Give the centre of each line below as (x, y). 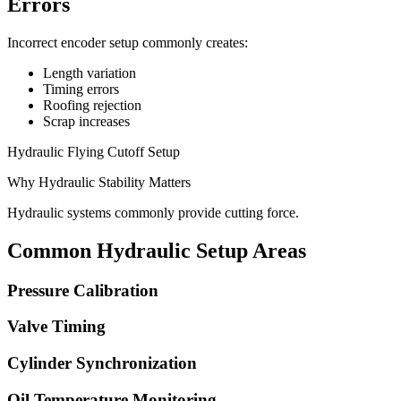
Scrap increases (86, 121)
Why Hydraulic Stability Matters (99, 182)
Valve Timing (56, 327)
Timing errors (81, 89)
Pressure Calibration (83, 290)
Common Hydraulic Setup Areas (157, 250)
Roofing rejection (92, 105)
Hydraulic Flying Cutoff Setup (94, 151)
